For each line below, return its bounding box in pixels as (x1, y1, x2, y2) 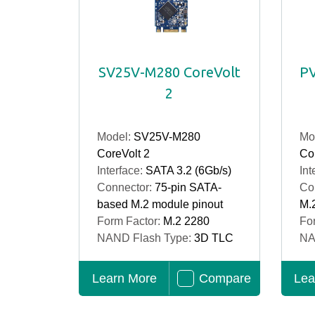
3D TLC (194, 232, 233, 244)
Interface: (97, 165, 146, 176)
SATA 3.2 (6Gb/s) (146, 165, 231, 176)
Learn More (91, 271, 157, 285)
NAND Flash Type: (97, 232, 194, 244)
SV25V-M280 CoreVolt (98, 64, 240, 80)
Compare (199, 271, 252, 285)
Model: (97, 131, 134, 143)
